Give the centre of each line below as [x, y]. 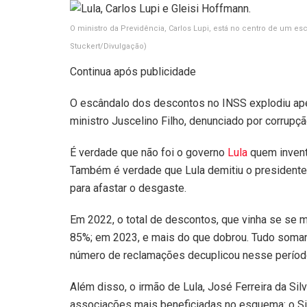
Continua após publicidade [133, 71]
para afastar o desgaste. [128, 188]
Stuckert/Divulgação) [108, 46]
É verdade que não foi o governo [149, 152]
